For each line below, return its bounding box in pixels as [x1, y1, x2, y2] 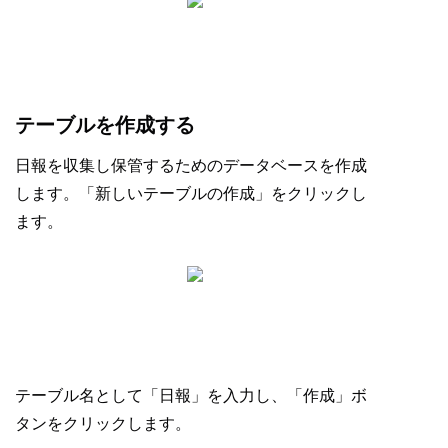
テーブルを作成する [15, 112, 195, 137]
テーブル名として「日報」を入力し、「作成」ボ [15, 385, 367, 405]
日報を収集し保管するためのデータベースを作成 [15, 155, 367, 175]
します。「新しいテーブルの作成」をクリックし [15, 183, 367, 203]
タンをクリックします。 [15, 413, 191, 433]
